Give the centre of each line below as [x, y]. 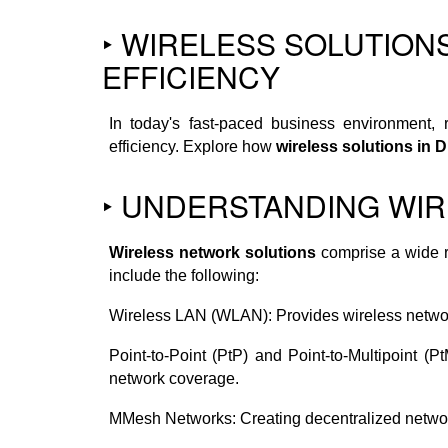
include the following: [183, 275]
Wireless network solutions [212, 252]
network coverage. [173, 378]
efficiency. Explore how [192, 146]
